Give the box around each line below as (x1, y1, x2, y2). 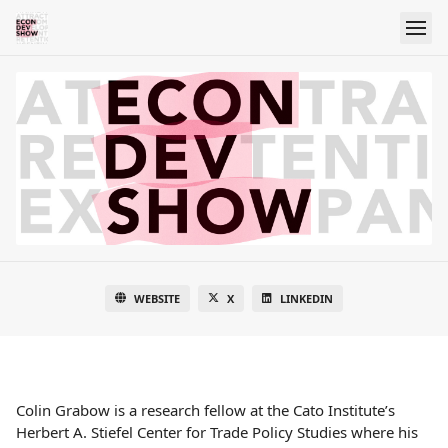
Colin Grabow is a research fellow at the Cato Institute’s (16, 400, 395, 421)
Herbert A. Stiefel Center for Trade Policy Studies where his (16, 422, 418, 443)
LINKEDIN (280, 291, 333, 307)
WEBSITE (134, 291, 180, 307)
